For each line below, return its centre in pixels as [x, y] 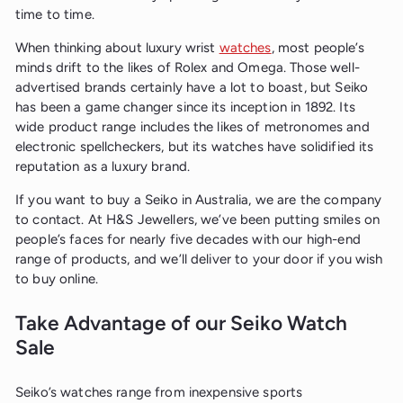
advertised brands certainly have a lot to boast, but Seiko [192, 88]
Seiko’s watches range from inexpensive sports [159, 393]
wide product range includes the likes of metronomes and [193, 127]
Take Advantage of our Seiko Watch [181, 323]
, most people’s [318, 48]
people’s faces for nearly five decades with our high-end [188, 240]
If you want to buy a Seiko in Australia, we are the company [199, 200]
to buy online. [57, 279]
